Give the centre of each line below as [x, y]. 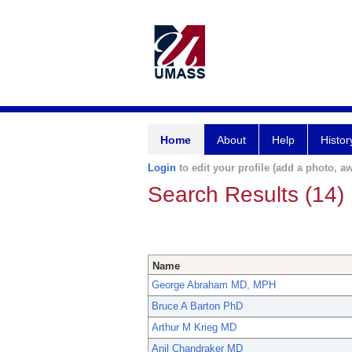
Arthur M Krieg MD [194, 328]
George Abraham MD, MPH [214, 285]
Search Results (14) [246, 194]
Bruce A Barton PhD [197, 306]
